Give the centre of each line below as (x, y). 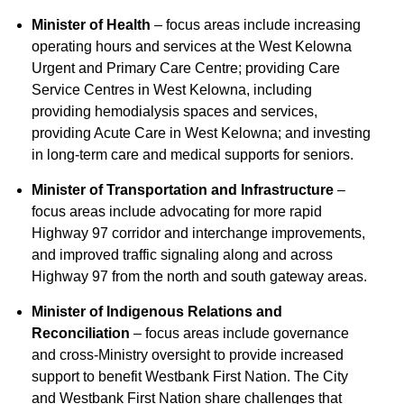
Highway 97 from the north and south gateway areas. (199, 276)
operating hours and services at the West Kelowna (192, 46)
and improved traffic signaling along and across (182, 255)
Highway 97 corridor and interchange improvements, (198, 233)
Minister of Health (91, 25)
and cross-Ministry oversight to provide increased (188, 355)
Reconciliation (81, 333)
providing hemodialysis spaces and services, (174, 111)
